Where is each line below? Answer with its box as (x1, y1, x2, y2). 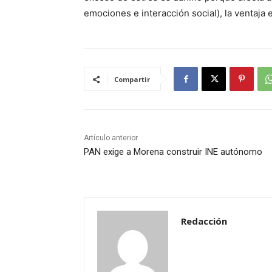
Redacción (181, 215, 227, 228)
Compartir (114, 75, 150, 84)
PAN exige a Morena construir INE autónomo (84, 146, 262, 158)
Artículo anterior (84, 134, 138, 143)
